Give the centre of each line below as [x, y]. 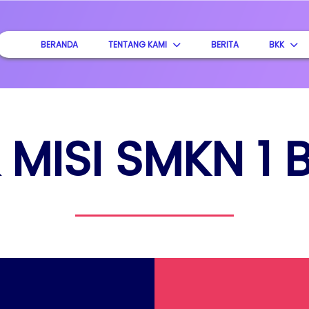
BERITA [225, 44]
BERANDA [60, 44]
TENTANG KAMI [138, 44]
